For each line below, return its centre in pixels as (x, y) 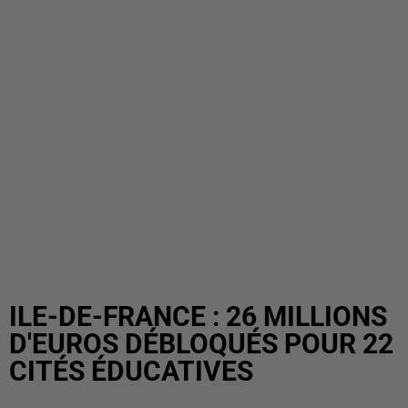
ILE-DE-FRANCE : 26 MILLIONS (198, 316)
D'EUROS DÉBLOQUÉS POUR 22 (201, 344)
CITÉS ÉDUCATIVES (131, 371)
